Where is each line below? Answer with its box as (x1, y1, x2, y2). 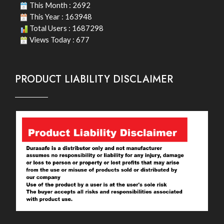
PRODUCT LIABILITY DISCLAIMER (15, 71, 173, 86)
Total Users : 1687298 (28, 23, 103, 32)
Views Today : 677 (28, 34, 89, 44)
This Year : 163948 (28, 11, 92, 21)
